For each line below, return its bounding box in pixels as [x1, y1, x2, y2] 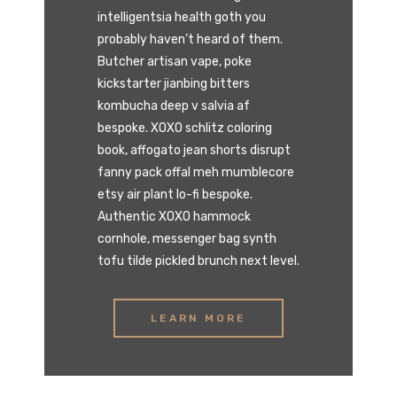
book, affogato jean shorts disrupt [97, 142, 291, 158]
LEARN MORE [151, 311, 246, 324]
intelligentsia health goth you [97, 9, 266, 25]
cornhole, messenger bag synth [97, 230, 276, 246]
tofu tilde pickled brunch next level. [97, 253, 300, 269]
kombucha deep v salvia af [97, 97, 250, 113]
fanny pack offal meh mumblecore [97, 164, 294, 180]
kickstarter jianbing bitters [97, 75, 250, 91]
